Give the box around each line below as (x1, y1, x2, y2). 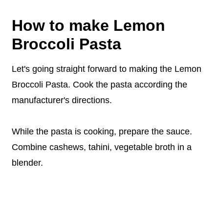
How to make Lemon (12, 16, 165, 34)
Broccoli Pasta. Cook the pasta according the (12, 79, 187, 89)
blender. (12, 157, 43, 168)
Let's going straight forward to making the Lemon (12, 64, 201, 74)
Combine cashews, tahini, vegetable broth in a (12, 142, 192, 152)
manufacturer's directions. (12, 95, 112, 105)
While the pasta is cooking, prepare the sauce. (12, 126, 192, 136)
